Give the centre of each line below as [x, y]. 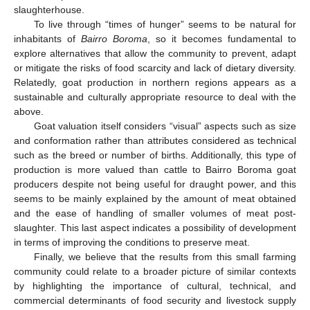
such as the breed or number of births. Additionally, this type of [155, 155]
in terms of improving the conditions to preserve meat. [132, 243]
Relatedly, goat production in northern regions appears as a [155, 83]
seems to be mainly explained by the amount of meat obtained [155, 199]
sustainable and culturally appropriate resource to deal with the [155, 97]
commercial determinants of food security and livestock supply [155, 301]
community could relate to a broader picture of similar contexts [155, 272]
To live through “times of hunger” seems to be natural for [165, 25]
